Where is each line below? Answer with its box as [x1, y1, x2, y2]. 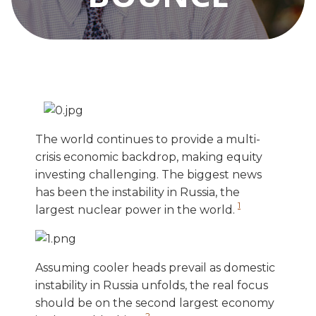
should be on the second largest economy [35, 296, 274, 310]
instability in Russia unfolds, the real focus [35, 278, 268, 292]
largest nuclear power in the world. [35, 202, 238, 217]
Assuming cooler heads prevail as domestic [35, 260, 275, 274]
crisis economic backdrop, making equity [35, 150, 262, 164]
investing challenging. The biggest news [35, 167, 262, 181]
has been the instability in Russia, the [35, 185, 240, 199]
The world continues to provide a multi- [35, 132, 260, 146]
